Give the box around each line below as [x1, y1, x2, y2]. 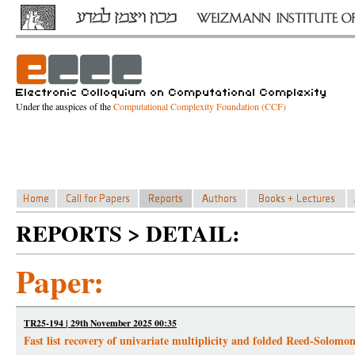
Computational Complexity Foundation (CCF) [113, 100, 286, 113]
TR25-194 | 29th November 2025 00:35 [24, 316, 177, 330]
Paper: [16, 258, 104, 303]
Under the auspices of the [16, 100, 113, 113]
